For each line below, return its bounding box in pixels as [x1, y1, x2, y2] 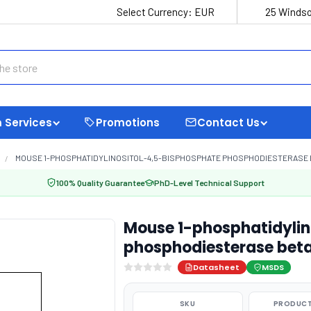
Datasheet [192, 262, 239, 273]
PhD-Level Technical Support [154, 178, 264, 187]
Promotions [96, 115, 160, 130]
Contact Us [197, 115, 260, 130]
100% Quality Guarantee [56, 178, 144, 187]
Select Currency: [117, 6, 194, 18]
